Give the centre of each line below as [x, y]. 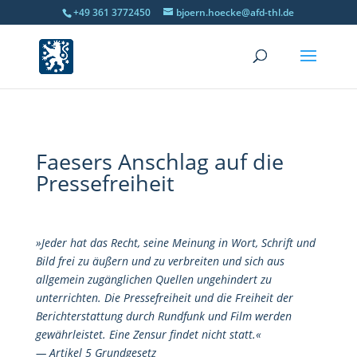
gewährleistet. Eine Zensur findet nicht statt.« [148, 334]
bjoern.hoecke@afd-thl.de [235, 12]
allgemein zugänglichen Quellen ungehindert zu [153, 279]
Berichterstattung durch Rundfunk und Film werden [163, 316]
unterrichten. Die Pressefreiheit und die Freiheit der [164, 298]
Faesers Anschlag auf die [159, 161]
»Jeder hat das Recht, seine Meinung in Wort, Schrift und [175, 243]
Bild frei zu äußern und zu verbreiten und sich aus [160, 261]
